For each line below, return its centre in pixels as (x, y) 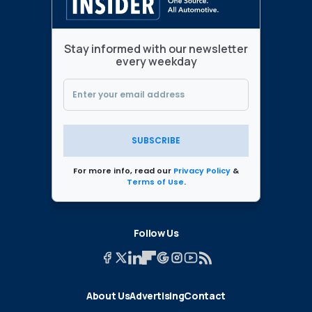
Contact (205, 295)
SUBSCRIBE (156, 140)
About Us (108, 295)
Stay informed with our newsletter (156, 48)
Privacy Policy (202, 170)
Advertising (157, 295)
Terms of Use (155, 181)
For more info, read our (123, 170)
